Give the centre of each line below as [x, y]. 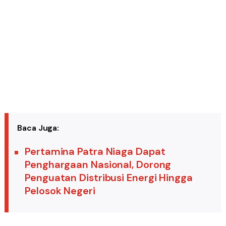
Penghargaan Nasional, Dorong [98, 164]
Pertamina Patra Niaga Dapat [95, 151]
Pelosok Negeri [60, 191]
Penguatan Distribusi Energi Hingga [109, 178]
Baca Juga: [38, 128]
